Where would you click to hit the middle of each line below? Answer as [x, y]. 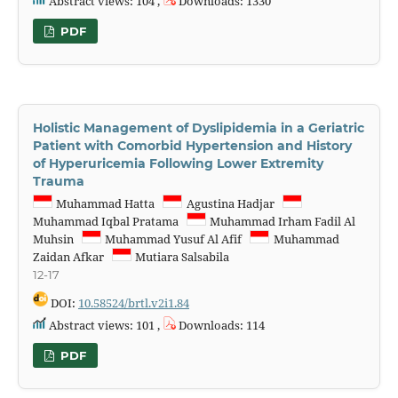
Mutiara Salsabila [184, 256]
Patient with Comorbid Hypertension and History [192, 145]
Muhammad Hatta [108, 203]
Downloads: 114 [220, 325]
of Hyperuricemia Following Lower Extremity [178, 163]
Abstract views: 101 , [104, 325]
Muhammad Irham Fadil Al [282, 221]
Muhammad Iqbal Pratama [109, 221]
